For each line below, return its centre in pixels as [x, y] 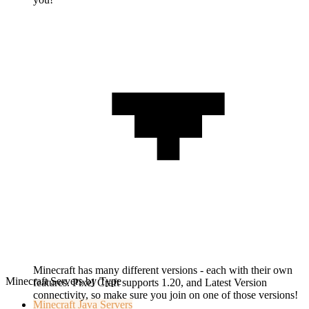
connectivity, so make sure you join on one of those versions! [166, 295]
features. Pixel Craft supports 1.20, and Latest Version [150, 283]
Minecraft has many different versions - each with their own [163, 270]
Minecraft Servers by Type [63, 281]
